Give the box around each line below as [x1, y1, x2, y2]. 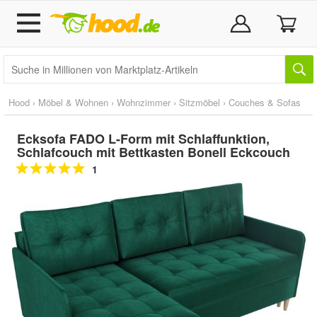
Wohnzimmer [117, 96, 171, 109]
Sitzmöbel [179, 96, 220, 109]
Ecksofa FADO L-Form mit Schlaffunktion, [17, 129, 270, 148]
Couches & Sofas [229, 96, 301, 109]
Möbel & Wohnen [38, 96, 108, 109]
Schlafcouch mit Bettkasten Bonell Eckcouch [17, 143, 290, 161]
